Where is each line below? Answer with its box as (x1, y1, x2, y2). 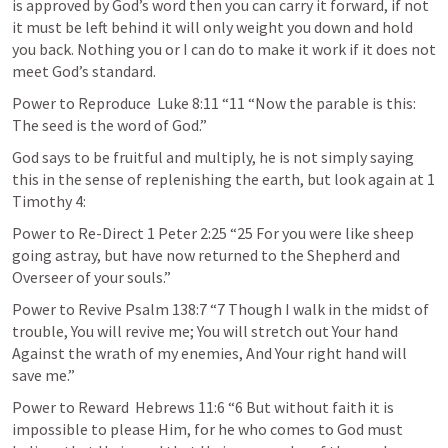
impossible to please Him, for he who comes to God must (12, 419, 403, 439)
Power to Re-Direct (12, 223, 147, 243)
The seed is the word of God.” (12, 115, 210, 135)
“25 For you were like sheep (227, 223, 414, 243)
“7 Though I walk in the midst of (207, 299, 429, 319)
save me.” (12, 365, 78, 385)
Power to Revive (12, 299, 125, 319)
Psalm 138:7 (125, 299, 207, 319)
